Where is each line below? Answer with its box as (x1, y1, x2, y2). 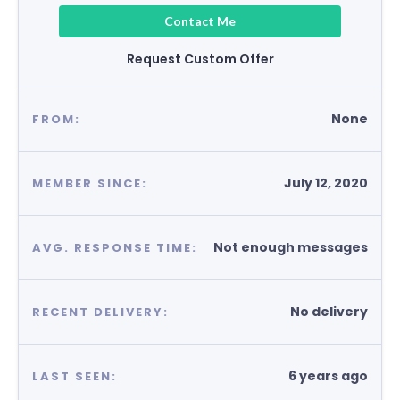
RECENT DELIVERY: (32, 303, 169, 321)
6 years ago (288, 367, 368, 385)
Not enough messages (213, 238, 368, 256)
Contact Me (164, 13, 236, 29)
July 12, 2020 (284, 174, 368, 192)
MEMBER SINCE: (32, 174, 147, 192)
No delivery (290, 303, 368, 321)
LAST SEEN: (32, 367, 117, 385)
